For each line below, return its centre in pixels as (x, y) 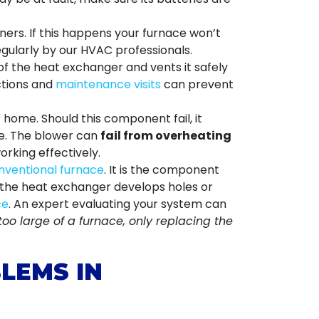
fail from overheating (166, 136)
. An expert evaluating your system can (117, 204)
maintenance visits (108, 84)
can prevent (197, 84)
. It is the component (162, 170)
